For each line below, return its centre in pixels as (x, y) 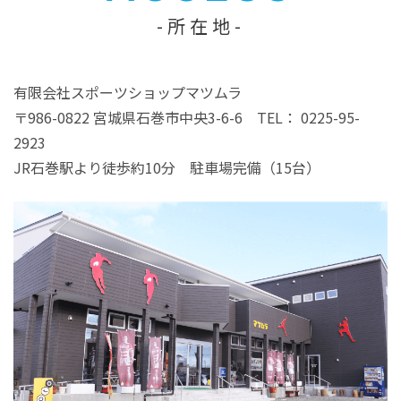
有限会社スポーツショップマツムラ (128, 92)
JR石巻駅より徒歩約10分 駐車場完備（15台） (167, 167)
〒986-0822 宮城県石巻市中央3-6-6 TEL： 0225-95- (187, 117)
